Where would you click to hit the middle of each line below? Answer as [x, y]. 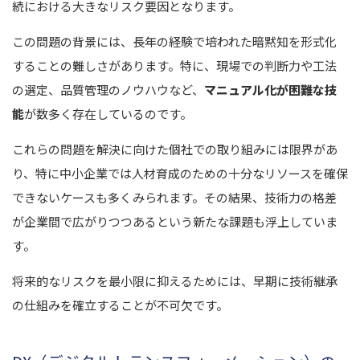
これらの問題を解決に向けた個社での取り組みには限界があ [175, 149]
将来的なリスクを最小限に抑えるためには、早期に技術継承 [175, 280]
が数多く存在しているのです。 [108, 113]
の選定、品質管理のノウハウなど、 [108, 89]
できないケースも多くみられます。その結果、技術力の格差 [174, 197]
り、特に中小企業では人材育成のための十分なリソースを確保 [180, 173]
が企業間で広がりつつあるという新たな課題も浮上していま [175, 221]
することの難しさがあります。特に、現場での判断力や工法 [174, 65]
